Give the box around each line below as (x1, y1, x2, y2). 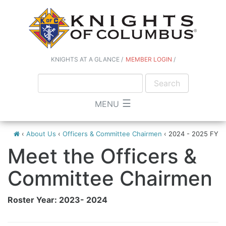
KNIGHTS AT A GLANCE (50, 55, 120, 63)
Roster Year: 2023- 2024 (8, 194, 107, 205)
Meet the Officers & (8, 143, 197, 168)
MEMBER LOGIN (125, 55, 172, 63)
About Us (26, 129, 56, 138)
